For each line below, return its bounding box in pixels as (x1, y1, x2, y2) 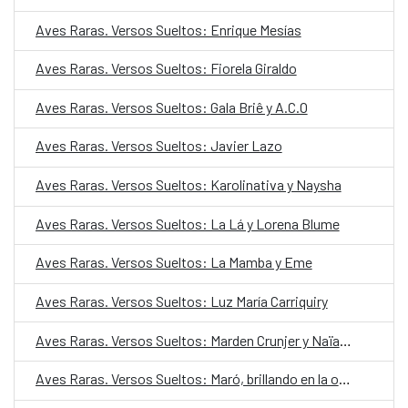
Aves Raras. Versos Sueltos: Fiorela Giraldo (35, 59, 297, 77)
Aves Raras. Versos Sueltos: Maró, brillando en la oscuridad (338, 370, 351, 388)
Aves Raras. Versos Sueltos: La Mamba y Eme (35, 253, 312, 271)
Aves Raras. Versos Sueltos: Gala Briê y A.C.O (35, 97, 308, 116)
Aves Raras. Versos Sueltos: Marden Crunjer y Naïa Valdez (339, 331, 352, 349)
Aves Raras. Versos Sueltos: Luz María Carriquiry (35, 291, 328, 310)
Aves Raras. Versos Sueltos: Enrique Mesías (35, 20, 301, 38)
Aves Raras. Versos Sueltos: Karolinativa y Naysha (35, 176, 342, 194)
